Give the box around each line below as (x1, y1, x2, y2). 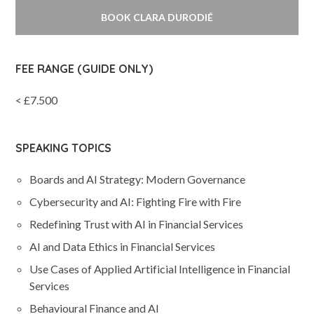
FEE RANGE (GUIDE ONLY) (15, 62, 153, 76)
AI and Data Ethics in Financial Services (29, 240, 216, 253)
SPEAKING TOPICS (15, 141, 112, 155)
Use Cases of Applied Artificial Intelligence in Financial (29, 262, 291, 275)
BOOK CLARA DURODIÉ (101, 11, 213, 23)
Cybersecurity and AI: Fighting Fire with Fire (29, 195, 242, 208)
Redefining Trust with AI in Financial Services (29, 217, 244, 231)
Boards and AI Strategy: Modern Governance (29, 172, 246, 186)
